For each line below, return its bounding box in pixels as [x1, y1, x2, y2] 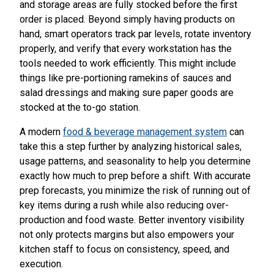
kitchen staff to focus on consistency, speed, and [20, 243, 229, 255]
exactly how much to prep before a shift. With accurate [20, 169, 251, 182]
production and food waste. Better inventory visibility [20, 213, 245, 226]
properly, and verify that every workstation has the [20, 42, 232, 54]
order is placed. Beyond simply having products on [20, 13, 235, 25]
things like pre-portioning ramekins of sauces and [20, 72, 231, 84]
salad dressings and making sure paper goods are [20, 86, 234, 98]
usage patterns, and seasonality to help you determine [20, 155, 251, 167]
